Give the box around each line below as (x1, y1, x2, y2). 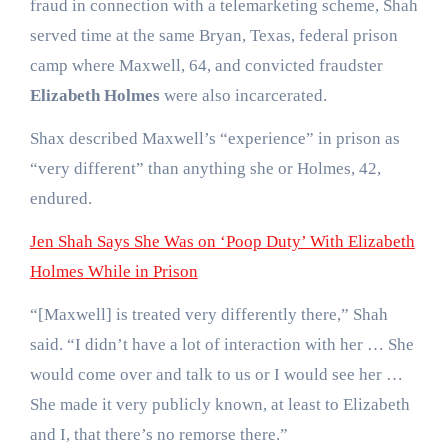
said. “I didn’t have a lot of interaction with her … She (29, 335, 414, 355)
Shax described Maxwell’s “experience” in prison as (29, 129, 400, 149)
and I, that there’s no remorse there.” (29, 425, 288, 445)
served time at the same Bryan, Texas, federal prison (29, 26, 398, 46)
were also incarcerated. (159, 86, 327, 106)
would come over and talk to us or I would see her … (29, 365, 403, 385)
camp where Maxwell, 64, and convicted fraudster (29, 56, 383, 76)
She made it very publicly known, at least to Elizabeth (29, 395, 410, 415)
